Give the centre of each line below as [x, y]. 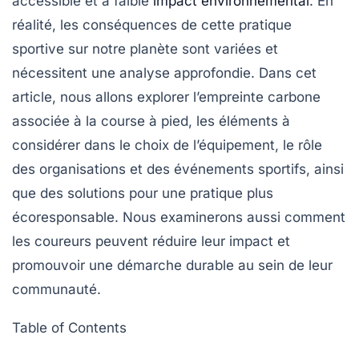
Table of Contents [69, 328]
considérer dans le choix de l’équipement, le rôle [167, 145]
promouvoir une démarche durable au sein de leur [172, 265]
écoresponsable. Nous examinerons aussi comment [179, 217]
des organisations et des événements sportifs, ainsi [178, 169]
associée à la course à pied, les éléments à [151, 121]
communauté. [56, 289]
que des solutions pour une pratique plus [143, 193]
